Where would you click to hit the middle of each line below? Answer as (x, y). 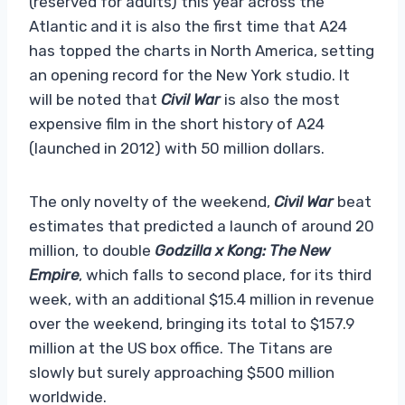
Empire (54, 274)
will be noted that (93, 99)
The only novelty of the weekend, (151, 201)
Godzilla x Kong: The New (243, 250)
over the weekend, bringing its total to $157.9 (192, 323)
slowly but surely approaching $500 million (182, 372)
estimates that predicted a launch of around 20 (202, 226)
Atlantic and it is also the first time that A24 (188, 26)
